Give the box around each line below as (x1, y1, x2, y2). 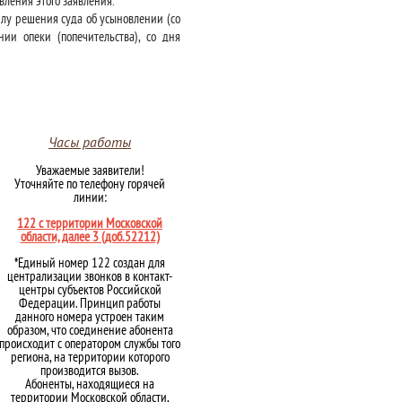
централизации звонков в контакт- (7, 267, 172, 284)
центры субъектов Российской (18, 281, 162, 298)
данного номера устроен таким (15, 308, 164, 325)
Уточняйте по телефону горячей (14, 175, 165, 192)
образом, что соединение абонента (6, 321, 173, 338)
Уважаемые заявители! (35, 162, 144, 179)
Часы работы (48, 133, 131, 151)
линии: (73, 188, 107, 205)
